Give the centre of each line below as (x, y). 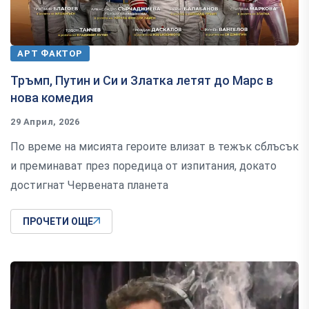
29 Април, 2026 (45, 122)
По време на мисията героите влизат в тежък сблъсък (154, 147)
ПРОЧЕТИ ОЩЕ (58, 222)
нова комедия (52, 98)
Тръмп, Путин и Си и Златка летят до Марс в (142, 81)
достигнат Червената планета (89, 186)
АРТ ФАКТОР (50, 54)
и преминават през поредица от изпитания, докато (143, 166)
